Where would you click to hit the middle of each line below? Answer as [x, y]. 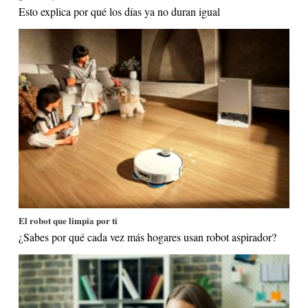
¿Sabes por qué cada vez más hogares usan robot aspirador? [148, 237]
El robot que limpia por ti [68, 221]
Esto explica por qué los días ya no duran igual [120, 11]
